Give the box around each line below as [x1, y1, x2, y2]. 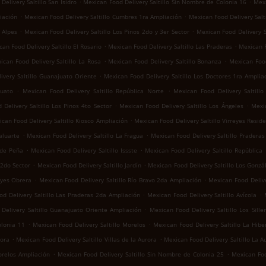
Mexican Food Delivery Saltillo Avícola [147, 191, 257, 199]
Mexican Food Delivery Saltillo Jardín [37, 161, 142, 169]
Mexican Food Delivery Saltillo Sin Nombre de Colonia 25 [58, 250, 224, 258]
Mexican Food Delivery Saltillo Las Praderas [108, 42, 232, 50]
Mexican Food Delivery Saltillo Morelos [33, 220, 145, 229]
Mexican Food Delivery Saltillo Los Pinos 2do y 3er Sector [24, 27, 189, 36]
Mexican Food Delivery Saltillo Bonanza [108, 57, 222, 65]
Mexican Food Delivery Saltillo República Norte [22, 87, 164, 95]
